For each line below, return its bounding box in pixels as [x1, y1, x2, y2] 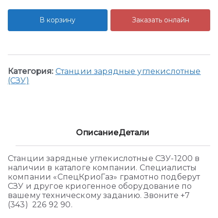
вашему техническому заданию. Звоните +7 [8, 190, 190, 200]
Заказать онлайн [131, 16, 189, 25]
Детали [118, 127, 150, 137]
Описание [76, 127, 119, 137]
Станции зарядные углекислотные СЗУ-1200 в [8, 153, 200, 163]
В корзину [39, 15, 76, 24]
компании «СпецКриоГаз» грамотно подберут [8, 172, 200, 182]
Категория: [8, 66, 55, 76]
